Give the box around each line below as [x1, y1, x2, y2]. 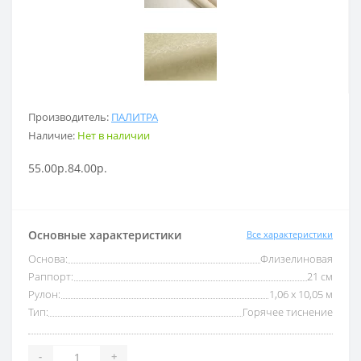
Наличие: [28, 127, 77, 143]
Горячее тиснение [243, 304, 333, 319]
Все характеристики [247, 228, 333, 240]
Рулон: [28, 286, 60, 301]
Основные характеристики [28, 226, 181, 243]
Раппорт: [28, 268, 73, 284]
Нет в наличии [77, 127, 150, 143]
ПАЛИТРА [111, 109, 158, 124]
